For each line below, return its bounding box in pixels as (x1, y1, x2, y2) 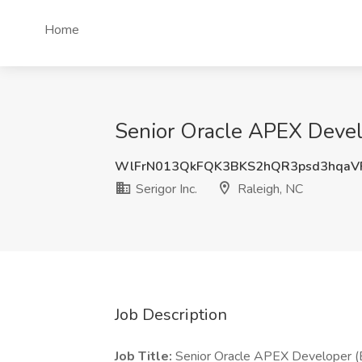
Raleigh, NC (234, 180, 303, 198)
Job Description (115, 304, 227, 326)
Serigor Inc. (133, 180, 197, 198)
